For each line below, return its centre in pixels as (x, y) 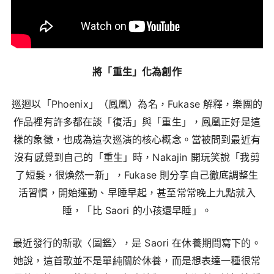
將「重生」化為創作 (137, 72)
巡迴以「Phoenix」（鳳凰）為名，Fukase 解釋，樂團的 (137, 104)
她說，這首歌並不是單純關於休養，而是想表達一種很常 (137, 261)
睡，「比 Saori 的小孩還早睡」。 (137, 211)
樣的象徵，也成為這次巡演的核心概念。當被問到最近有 (137, 140)
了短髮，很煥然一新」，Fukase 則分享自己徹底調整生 (137, 175)
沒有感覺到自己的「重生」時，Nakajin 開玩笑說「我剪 (137, 157)
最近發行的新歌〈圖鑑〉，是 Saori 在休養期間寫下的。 (137, 243)
